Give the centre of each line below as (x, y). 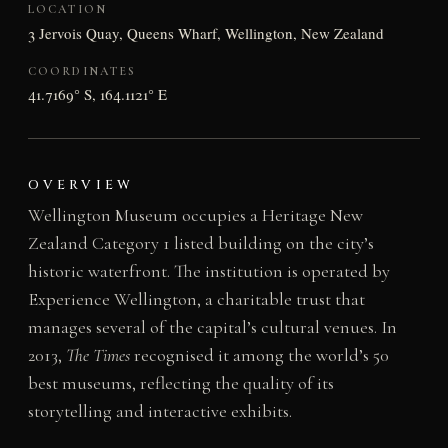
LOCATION (67, 9)
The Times (97, 355)
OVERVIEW (80, 185)
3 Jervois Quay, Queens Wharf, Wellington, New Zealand (205, 32)
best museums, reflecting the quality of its (180, 383)
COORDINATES (82, 70)
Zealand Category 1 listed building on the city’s (200, 243)
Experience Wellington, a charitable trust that (196, 299)
